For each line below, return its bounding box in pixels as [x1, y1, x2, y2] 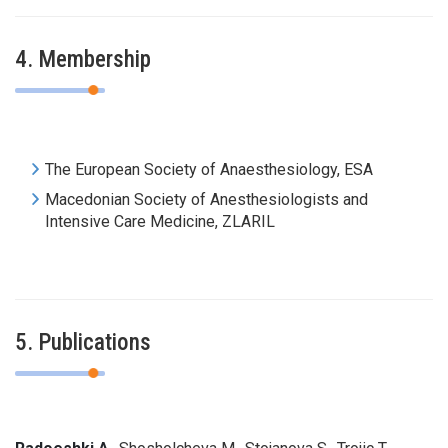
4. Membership [15, 45, 151, 73]
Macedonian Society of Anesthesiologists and [45, 189, 368, 209]
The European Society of [45, 159, 220, 179]
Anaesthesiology [220, 159, 337, 179]
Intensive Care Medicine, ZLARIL [45, 211, 275, 231]
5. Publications [15, 328, 151, 356]
